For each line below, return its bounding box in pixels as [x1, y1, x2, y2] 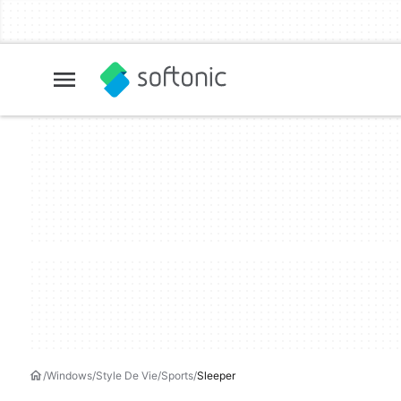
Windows [47, 369, 92, 382]
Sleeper [197, 369, 235, 382]
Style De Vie [96, 369, 158, 382]
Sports [161, 369, 193, 382]
